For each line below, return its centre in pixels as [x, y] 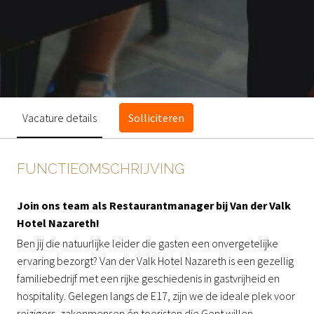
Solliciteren [156, 118]
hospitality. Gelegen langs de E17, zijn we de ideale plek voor [156, 296]
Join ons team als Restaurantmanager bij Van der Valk [154, 206]
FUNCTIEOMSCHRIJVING [101, 169]
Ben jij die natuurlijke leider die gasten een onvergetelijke [148, 244]
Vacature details [60, 117]
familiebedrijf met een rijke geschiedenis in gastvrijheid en [148, 279]
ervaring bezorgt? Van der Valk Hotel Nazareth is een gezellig [155, 261]
